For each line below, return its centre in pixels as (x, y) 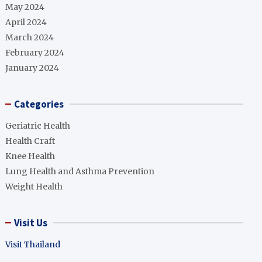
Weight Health (34, 187)
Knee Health (30, 156)
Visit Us (31, 223)
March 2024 (30, 37)
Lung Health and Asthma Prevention (80, 171)
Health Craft (30, 141)
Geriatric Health (38, 126)
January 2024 (32, 68)
